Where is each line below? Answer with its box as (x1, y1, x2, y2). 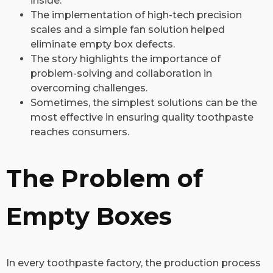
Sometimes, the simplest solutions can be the (30, 97, 257, 109)
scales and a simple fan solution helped (30, 24, 225, 36)
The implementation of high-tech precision (30, 9, 242, 21)
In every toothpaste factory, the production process (6, 257, 261, 269)
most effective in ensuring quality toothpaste (30, 112, 253, 124)
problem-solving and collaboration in (30, 68, 212, 80)
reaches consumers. (30, 126, 129, 138)
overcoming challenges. (30, 82, 147, 94)
